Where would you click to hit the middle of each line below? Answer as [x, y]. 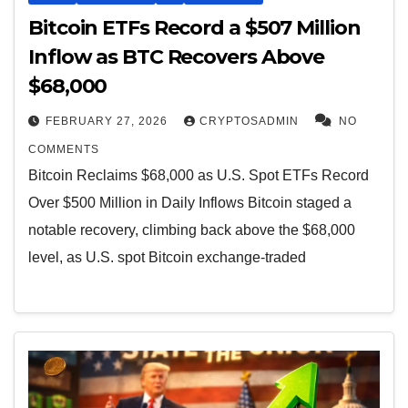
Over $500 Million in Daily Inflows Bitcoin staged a [190, 202]
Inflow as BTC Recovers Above [177, 56]
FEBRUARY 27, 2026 [108, 121]
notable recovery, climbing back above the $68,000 [192, 229]
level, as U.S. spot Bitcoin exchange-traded [167, 257]
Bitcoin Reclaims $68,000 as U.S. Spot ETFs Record [199, 175]
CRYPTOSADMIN [251, 121]
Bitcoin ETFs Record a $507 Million [194, 27]
